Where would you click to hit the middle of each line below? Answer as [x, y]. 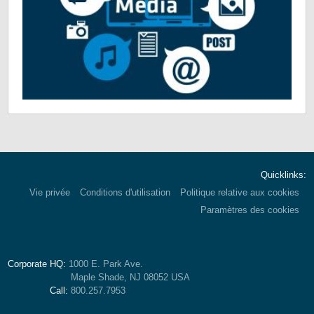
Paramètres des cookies [250, 210]
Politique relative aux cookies [239, 193]
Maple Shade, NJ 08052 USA [131, 278]
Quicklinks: [283, 175]
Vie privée [49, 193]
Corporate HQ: [39, 264]
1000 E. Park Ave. [106, 264]
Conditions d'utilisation [125, 193]
